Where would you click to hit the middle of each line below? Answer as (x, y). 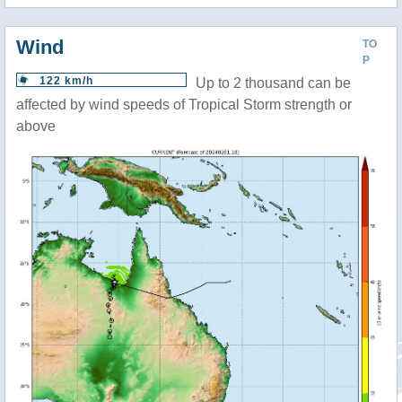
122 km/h (66, 81)
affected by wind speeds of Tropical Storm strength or (184, 105)
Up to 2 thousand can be (273, 83)
